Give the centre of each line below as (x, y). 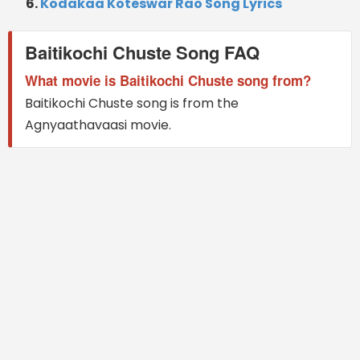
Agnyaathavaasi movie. (98, 125)
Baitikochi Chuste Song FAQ (142, 52)
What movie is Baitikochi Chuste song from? (168, 80)
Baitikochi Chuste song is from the (132, 103)
